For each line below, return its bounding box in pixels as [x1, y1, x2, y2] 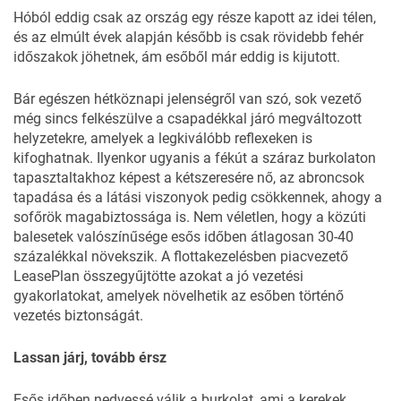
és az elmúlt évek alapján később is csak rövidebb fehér [13, 28, 363, 46]
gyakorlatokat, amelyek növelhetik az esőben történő [13, 286, 344, 304]
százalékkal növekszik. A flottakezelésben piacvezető [13, 247, 348, 265]
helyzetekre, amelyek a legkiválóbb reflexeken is [13, 129, 312, 147]
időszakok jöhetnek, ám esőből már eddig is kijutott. [13, 47, 340, 65]
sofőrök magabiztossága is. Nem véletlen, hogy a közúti [13, 208, 366, 226]
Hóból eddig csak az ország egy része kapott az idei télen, [13, 8, 376, 26]
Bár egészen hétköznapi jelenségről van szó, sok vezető [13, 90, 362, 107]
